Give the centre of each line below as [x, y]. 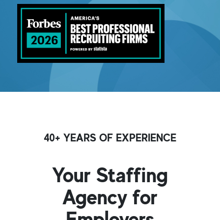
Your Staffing [110, 175]
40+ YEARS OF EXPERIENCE [110, 138]
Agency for [110, 197]
